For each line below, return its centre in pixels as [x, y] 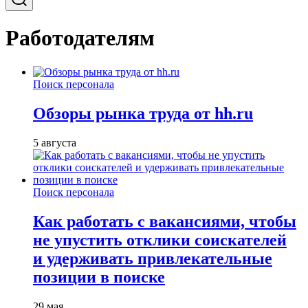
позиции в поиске [99, 277]
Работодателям [80, 38]
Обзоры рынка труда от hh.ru [143, 113]
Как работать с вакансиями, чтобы [165, 221]
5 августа [55, 142]
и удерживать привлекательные [153, 258]
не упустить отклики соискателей [160, 240]
